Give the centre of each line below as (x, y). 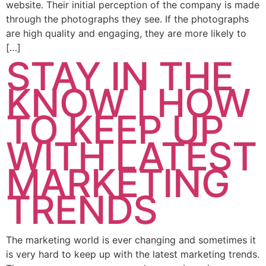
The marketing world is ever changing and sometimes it (131, 240)
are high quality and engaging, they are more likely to (126, 33)
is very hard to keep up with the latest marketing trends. (133, 254)
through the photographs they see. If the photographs (127, 19)
